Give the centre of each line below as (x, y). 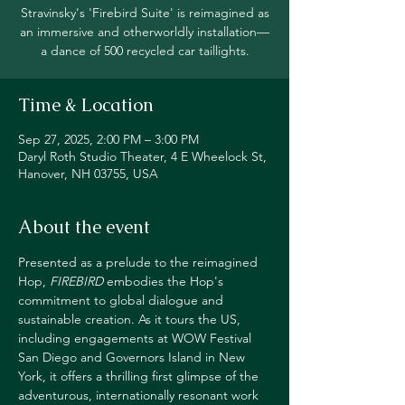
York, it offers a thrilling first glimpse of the (140, 376)
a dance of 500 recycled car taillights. (145, 51)
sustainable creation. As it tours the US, (131, 319)
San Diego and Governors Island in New (133, 357)
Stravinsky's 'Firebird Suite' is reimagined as (145, 13)
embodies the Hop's (165, 281)
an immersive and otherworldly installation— (145, 32)
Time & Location (86, 105)
